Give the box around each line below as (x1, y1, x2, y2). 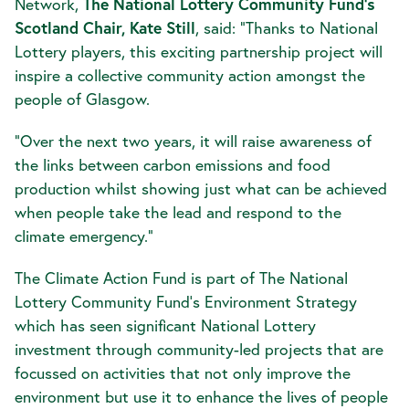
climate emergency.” (15, 225, 158, 246)
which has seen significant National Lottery (15, 315, 316, 336)
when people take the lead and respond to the (15, 202, 341, 223)
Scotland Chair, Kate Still (15, 17, 195, 38)
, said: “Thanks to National (195, 17, 378, 38)
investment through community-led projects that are (15, 339, 383, 360)
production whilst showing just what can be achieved (15, 178, 387, 199)
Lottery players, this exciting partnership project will (15, 41, 383, 62)
